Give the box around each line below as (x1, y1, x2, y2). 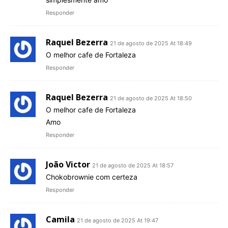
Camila (46, 214, 75, 225)
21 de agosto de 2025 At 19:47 (77, 217, 158, 224)
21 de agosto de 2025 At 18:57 (92, 162, 174, 169)
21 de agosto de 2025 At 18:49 (110, 40, 192, 47)
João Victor (46, 159, 90, 170)
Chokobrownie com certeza (46, 173, 137, 182)
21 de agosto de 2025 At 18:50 (110, 95, 192, 102)
